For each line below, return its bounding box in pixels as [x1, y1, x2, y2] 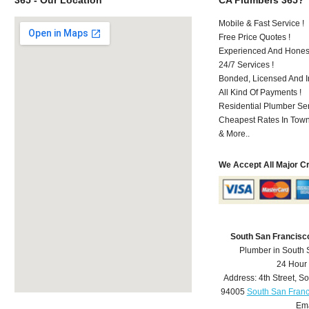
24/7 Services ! [219, 59, 275, 70]
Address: [223, 273, 259, 283]
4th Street [258, 273, 295, 283]
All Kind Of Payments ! [219, 87, 302, 97]
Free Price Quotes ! [219, 32, 291, 42]
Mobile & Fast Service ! [219, 18, 305, 28]
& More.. [219, 128, 250, 139]
